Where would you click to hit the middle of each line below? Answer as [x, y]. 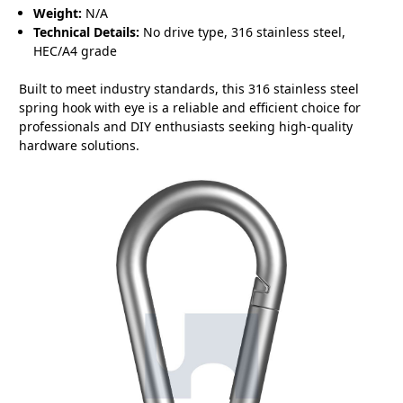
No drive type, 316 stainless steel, [243, 32]
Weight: [58, 13]
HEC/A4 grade [76, 51]
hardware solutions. [79, 146]
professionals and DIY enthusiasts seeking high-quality [186, 127]
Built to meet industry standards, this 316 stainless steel [189, 89]
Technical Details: [87, 32]
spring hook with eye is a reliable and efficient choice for [190, 108]
